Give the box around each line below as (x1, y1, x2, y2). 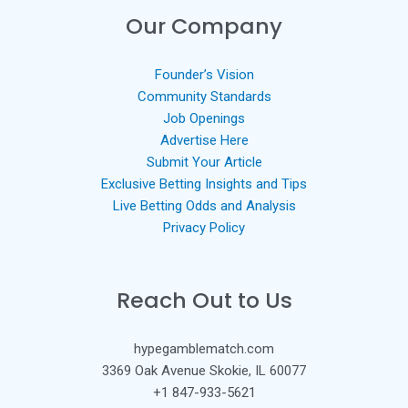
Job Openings (163, 109, 245, 127)
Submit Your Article (146, 153, 262, 170)
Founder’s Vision (154, 66, 254, 83)
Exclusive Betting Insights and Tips (101, 175, 307, 192)
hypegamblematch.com (134, 340, 274, 357)
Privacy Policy (163, 219, 245, 236)
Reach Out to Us (116, 284, 292, 315)
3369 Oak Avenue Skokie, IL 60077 (102, 362, 306, 379)
